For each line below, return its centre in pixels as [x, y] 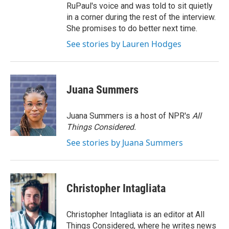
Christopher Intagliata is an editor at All [135, 214]
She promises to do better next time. [132, 28]
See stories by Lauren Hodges [124, 44]
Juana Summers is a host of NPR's [129, 116]
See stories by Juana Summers [125, 143]
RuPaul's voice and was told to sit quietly [140, 6]
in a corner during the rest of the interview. [141, 17]
